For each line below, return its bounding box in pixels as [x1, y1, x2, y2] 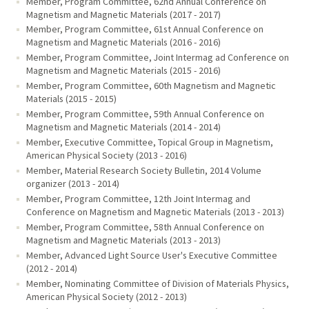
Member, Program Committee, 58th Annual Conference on [26, 221, 264, 234]
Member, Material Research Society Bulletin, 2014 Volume [26, 164, 261, 177]
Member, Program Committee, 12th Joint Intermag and [26, 192, 250, 206]
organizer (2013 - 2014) [26, 177, 119, 190]
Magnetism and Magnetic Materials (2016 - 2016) [26, 36, 221, 49]
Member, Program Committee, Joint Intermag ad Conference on [26, 51, 289, 64]
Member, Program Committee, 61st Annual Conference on [26, 23, 263, 36]
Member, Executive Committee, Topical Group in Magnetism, [26, 136, 273, 149]
